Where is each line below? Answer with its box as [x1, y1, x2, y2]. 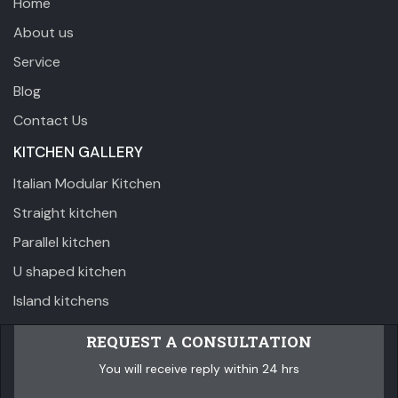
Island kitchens [13, 291, 109, 311]
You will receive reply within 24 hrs [99, 361, 299, 378]
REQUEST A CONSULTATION [86, 331, 312, 353]
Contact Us [13, 111, 88, 131]
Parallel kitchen [13, 233, 110, 252]
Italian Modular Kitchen [13, 174, 161, 194]
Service [13, 52, 60, 72]
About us [13, 23, 74, 43]
